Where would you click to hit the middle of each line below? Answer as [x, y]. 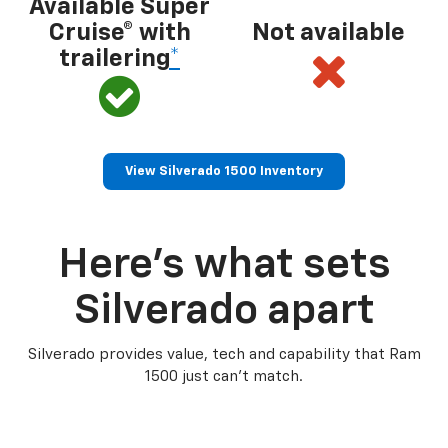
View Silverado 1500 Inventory [224, 171]
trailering [114, 58]
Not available [328, 32]
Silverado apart [224, 310]
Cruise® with [119, 32]
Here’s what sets [224, 264]
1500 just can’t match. [224, 376]
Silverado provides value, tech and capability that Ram [224, 354]
